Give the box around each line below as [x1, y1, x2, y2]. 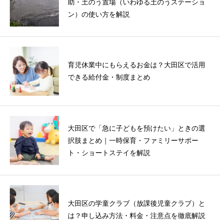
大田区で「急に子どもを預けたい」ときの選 [68, 124, 205, 132]
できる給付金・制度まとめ [68, 74, 150, 82]
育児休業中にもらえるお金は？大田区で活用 [68, 61, 205, 69]
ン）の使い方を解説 [68, 10, 130, 18]
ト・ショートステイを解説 [68, 149, 150, 157]
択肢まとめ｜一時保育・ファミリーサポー [68, 137, 198, 144]
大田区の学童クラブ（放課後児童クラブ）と [68, 200, 205, 208]
